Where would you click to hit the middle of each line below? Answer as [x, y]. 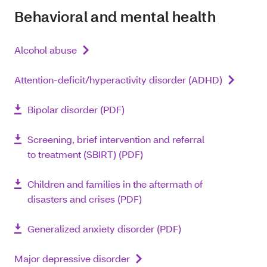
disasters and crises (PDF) [85, 199]
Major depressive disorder [72, 258]
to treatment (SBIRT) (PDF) [85, 154]
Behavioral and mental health [115, 16]
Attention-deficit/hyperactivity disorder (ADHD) [118, 80]
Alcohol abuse [46, 50]
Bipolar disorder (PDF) [76, 109]
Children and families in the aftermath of [115, 184]
